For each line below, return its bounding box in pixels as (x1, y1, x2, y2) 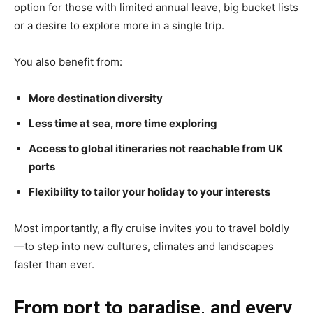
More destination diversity (29, 91, 163, 105)
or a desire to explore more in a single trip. (14, 18, 224, 32)
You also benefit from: (14, 54, 122, 68)
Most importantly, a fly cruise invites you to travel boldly (14, 221, 289, 235)
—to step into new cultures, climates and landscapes (14, 239, 274, 253)
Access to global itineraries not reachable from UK (29, 141, 283, 155)
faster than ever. (14, 257, 94, 271)
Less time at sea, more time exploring (29, 116, 217, 130)
